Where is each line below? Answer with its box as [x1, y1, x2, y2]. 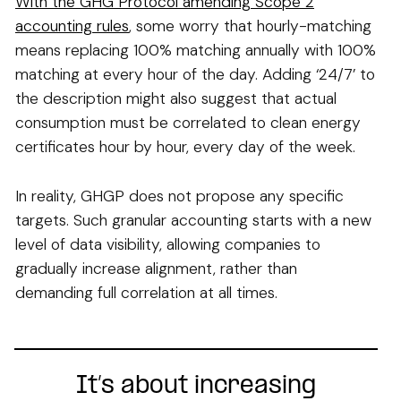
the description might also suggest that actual [15, 88, 337, 108]
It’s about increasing [75, 372, 316, 399]
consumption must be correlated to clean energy [15, 112, 361, 132]
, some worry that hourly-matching [129, 15, 371, 36]
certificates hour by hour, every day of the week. [15, 136, 355, 157]
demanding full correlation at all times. [15, 282, 277, 303]
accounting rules [15, 15, 129, 36]
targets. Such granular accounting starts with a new [15, 209, 371, 230]
